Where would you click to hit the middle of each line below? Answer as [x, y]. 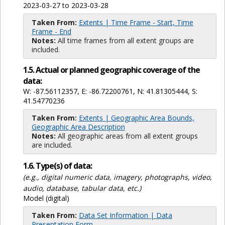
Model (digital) [46, 198]
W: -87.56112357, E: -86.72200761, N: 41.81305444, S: [110, 91]
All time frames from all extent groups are [125, 41]
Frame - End [51, 32]
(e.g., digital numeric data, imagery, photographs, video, [117, 177]
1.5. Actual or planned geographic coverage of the [111, 70]
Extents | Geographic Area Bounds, [136, 118]
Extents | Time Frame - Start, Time [136, 23]
